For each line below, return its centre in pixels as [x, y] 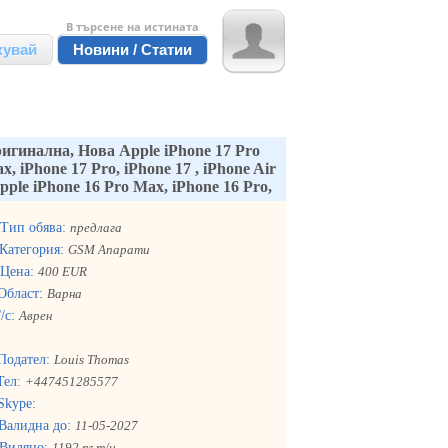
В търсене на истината [132, 26]
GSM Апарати [109, 250]
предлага [96, 228]
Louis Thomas [91, 360]
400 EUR [62, 272]
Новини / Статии [132, 49]
